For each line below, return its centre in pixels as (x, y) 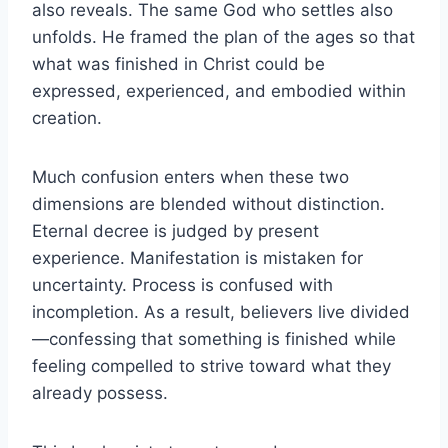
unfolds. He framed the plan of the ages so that (223, 36)
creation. (67, 117)
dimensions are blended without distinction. (208, 203)
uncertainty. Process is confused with (182, 284)
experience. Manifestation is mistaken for (197, 257)
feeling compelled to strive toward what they (211, 365)
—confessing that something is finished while (214, 338)
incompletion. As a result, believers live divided (221, 311)
